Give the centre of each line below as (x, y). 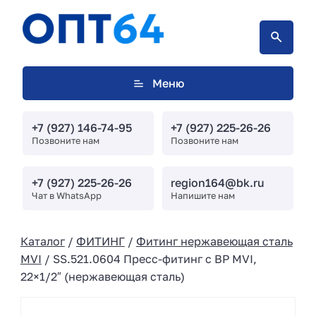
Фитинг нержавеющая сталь (214, 241)
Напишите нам (203, 195)
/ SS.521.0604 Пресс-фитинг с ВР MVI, (149, 259)
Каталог (42, 241)
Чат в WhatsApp (66, 195)
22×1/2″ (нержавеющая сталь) (102, 276)
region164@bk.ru (218, 182)
